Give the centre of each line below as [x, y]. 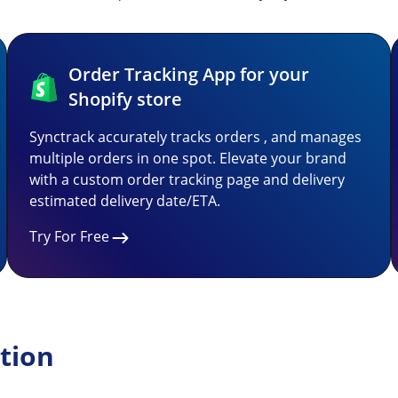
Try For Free [69, 236]
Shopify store [125, 99]
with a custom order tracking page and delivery [187, 179]
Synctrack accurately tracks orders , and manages [195, 137]
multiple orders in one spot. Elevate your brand [188, 158]
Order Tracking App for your [188, 74]
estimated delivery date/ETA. [125, 201]
